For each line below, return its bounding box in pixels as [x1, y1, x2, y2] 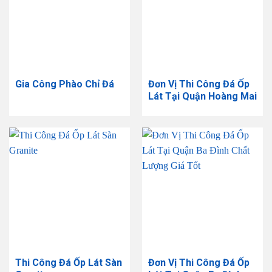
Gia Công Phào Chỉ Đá [15, 78, 114, 90]
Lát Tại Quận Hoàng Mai [148, 90, 257, 102]
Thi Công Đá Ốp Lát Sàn [15, 256, 122, 268]
